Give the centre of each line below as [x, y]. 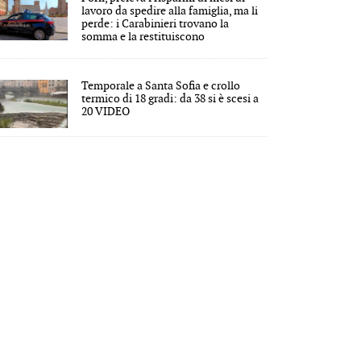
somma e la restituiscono [143, 36]
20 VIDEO [106, 111]
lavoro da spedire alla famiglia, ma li [170, 10]
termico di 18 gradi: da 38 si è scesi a [170, 98]
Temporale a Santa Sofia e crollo [161, 85]
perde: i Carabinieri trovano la [156, 23]
